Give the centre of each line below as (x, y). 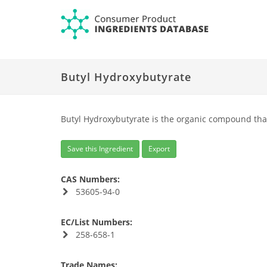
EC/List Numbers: (97, 222)
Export (159, 149)
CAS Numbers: (90, 179)
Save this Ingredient (100, 149)
